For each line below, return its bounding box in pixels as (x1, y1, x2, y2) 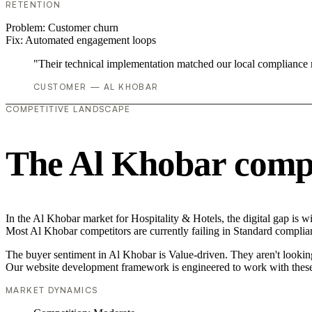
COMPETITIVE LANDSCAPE (6, 104, 131, 115)
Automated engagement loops (25, 34, 156, 47)
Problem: (6, 22, 48, 34)
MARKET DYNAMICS (6, 284, 98, 295)
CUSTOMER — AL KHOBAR (33, 81, 159, 93)
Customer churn (48, 22, 118, 34)
